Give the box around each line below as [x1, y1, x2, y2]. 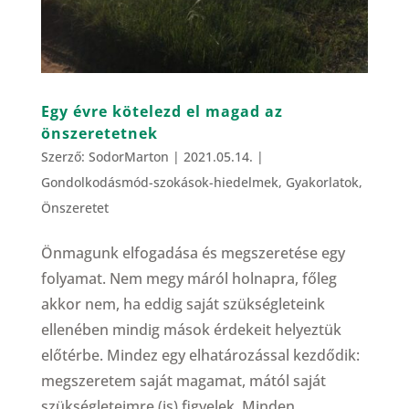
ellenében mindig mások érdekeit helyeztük [40, 320, 341, 341]
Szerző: [40, 148, 89, 166]
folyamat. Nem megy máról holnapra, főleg [40, 268, 337, 289]
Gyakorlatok [285, 173, 359, 192]
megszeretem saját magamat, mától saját [40, 371, 326, 392]
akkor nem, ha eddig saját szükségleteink [40, 294, 325, 315]
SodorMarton [88, 148, 169, 166]
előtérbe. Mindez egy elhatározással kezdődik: [40, 345, 360, 366]
